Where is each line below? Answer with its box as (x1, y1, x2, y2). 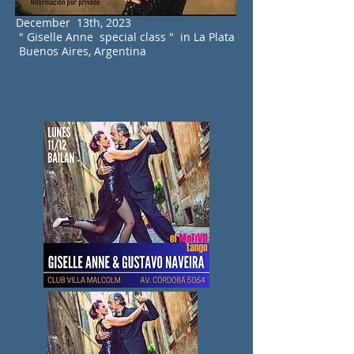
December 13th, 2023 (16, 15, 131, 30)
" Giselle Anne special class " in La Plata (16, 29, 235, 44)
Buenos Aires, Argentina (16, 43, 146, 58)
